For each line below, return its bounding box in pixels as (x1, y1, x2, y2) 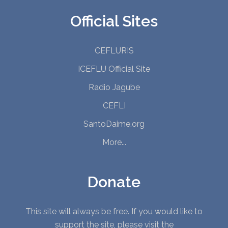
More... (102, 137, 126, 147)
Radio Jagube (88, 82, 140, 92)
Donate (88, 173, 140, 191)
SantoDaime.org (83, 119, 145, 129)
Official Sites (70, 12, 158, 30)
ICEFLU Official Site (78, 64, 150, 74)
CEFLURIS (94, 45, 134, 55)
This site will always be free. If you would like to (25, 206, 203, 216)
